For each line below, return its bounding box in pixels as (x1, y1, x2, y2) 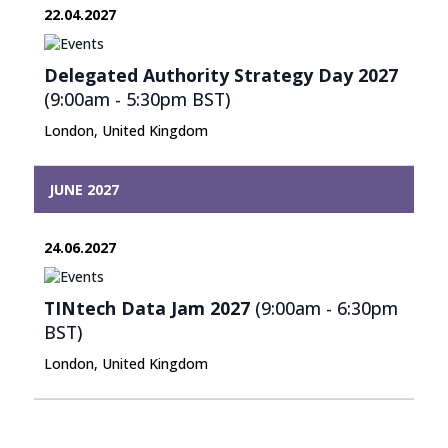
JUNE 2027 (48, 179, 119, 199)
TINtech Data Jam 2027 (43, 295, 250, 320)
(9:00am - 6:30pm (249, 295, 398, 320)
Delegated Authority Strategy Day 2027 (43, 62, 398, 87)
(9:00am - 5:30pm (43, 86, 192, 111)
